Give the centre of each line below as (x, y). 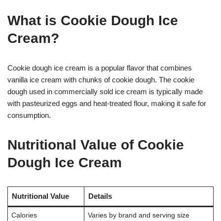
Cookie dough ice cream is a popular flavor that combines (100, 68)
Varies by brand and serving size (138, 215)
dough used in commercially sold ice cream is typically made (105, 91)
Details (100, 196)
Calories (24, 215)
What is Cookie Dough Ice (93, 20)
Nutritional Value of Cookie (96, 145)
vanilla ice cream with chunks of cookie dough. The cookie (101, 79)
